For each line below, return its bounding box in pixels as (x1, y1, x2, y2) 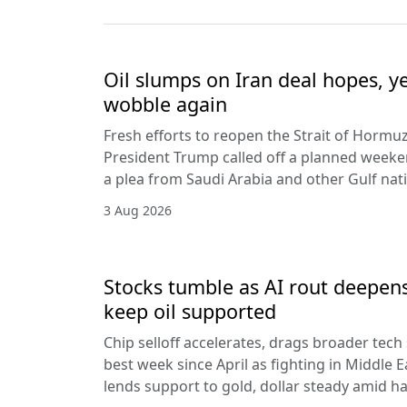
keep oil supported (104, 297, 276, 324)
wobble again (104, 90, 227, 117)
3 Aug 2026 (104, 201, 172, 219)
